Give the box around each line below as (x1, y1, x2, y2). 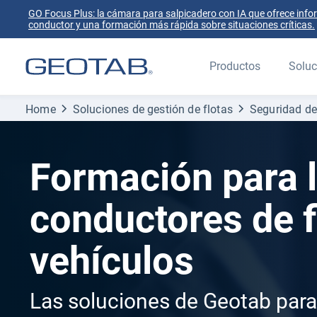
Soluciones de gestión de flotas (72, 102, 233, 116)
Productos (209, 59, 260, 73)
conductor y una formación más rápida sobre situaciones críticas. (28, 19, 315, 30)
